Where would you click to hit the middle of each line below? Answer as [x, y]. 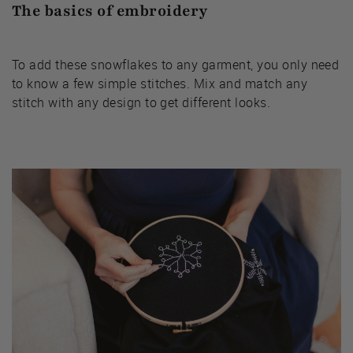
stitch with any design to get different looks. [141, 103]
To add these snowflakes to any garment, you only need [176, 65]
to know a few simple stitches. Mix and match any [160, 84]
